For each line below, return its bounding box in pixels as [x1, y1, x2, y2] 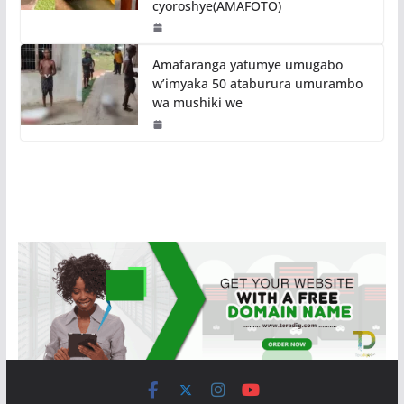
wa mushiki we [151, 93, 243, 111]
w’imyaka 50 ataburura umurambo [151, 74, 363, 92]
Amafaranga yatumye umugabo [151, 55, 343, 73]
